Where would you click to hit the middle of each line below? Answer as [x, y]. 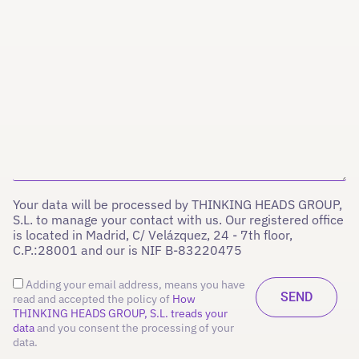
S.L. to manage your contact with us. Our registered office [178, 220]
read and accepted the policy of [93, 299]
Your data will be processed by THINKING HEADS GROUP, [177, 205]
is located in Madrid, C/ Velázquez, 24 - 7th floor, [153, 235]
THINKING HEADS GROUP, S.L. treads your [120, 314]
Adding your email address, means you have [135, 285]
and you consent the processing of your [134, 328]
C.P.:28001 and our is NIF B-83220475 [127, 250]
